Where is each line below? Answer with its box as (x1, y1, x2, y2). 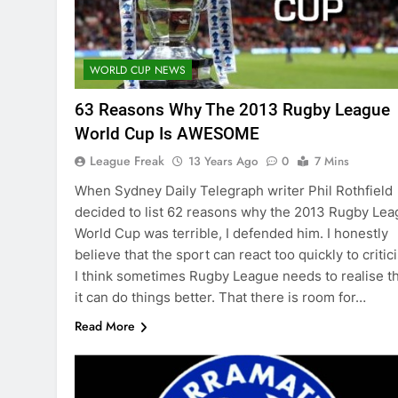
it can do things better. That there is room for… (75, 289, 366, 306)
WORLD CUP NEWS (90, 62, 186, 79)
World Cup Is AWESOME (75, 123, 259, 145)
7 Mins (314, 153, 349, 171)
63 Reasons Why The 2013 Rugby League (75, 99, 390, 121)
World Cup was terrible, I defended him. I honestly (75, 225, 388, 243)
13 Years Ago (188, 153, 258, 171)
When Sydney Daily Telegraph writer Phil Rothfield (75, 182, 393, 200)
